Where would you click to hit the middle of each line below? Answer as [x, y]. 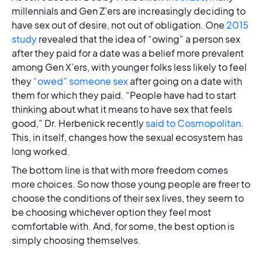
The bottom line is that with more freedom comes [120, 170]
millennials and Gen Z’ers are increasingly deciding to [129, 11]
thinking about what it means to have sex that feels [122, 109]
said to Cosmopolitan [193, 123]
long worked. [42, 151]
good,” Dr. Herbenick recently [79, 123]
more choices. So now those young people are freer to [131, 184]
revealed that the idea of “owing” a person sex [139, 39]
